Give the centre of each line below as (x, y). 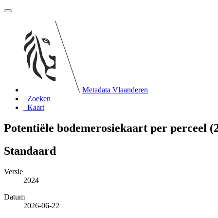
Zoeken (39, 99)
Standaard (30, 151)
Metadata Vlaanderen (115, 90)
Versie (13, 171)
